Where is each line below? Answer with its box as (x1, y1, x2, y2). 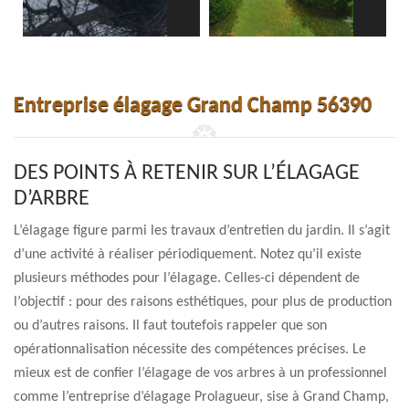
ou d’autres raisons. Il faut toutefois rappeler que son (14, 319, 327, 333)
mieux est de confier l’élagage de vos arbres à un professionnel (14, 366, 387, 381)
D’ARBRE (14, 188, 89, 210)
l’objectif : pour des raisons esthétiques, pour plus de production (14, 295, 392, 309)
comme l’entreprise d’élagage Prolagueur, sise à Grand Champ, (14, 390, 389, 404)
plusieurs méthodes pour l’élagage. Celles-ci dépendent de (14, 271, 360, 286)
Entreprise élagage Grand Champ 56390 (14, 95, 372, 117)
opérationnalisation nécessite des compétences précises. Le (14, 342, 366, 357)
